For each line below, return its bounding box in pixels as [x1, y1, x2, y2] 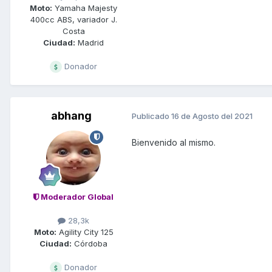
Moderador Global [39, 191, 114, 202]
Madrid [75, 37, 104, 47]
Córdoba [72, 239, 107, 249]
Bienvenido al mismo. [132, 137, 216, 148]
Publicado [132, 111, 171, 121]
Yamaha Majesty [52, 2, 117, 13]
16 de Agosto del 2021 [171, 111, 253, 121]
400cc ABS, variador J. [30, 14, 117, 24]
